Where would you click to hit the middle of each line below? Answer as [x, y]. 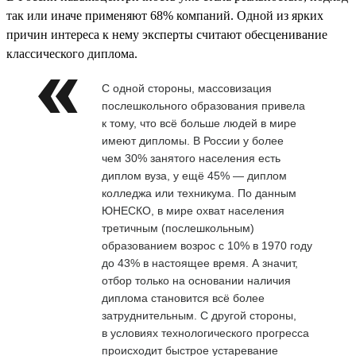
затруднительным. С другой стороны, [199, 315]
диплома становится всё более [183, 298]
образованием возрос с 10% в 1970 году [207, 245]
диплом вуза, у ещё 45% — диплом [194, 175]
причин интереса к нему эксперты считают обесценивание [167, 34]
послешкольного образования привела [203, 105]
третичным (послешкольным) [178, 228]
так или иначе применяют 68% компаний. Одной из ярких [165, 15]
